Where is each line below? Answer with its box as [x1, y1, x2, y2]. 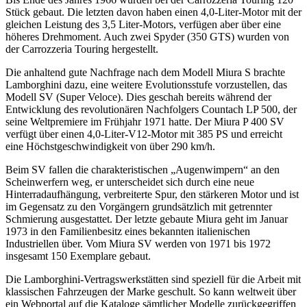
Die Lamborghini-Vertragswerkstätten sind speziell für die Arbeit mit [5, 273, 301, 285]
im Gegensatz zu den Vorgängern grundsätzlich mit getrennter [5, 201, 272, 212]
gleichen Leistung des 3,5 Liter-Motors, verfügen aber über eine [5, 19, 281, 30]
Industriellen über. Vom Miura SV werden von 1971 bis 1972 [5, 238, 271, 249]
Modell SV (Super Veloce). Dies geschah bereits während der [5, 91, 271, 103]
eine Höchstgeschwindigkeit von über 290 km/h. [5, 140, 215, 152]
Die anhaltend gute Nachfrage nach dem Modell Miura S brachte [5, 66, 285, 78]
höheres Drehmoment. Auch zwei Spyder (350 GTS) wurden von [5, 31, 289, 42]
